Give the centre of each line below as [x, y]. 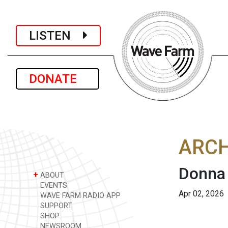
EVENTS [53, 186]
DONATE [58, 79]
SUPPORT [55, 206]
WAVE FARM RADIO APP [79, 196]
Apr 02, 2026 [201, 194]
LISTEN [56, 35]
